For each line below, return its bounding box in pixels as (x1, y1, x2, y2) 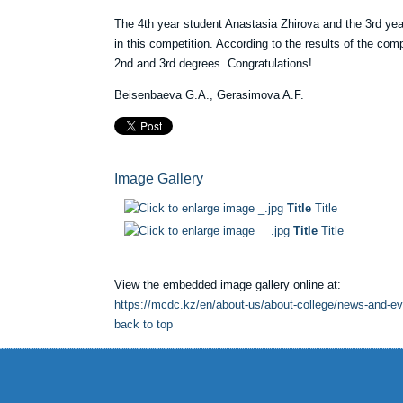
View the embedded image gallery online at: (114, 278, 341, 291)
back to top (114, 318, 173, 331)
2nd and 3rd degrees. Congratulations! (114, 57, 312, 70)
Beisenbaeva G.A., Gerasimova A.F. (114, 88, 304, 102)
